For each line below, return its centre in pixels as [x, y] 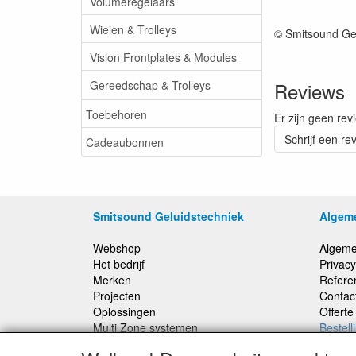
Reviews [310, 91]
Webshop [117, 248]
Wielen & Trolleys [133, 29]
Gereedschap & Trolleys [150, 85]
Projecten [117, 296]
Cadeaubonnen [125, 142]
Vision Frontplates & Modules [163, 57]
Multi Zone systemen [145, 327]
